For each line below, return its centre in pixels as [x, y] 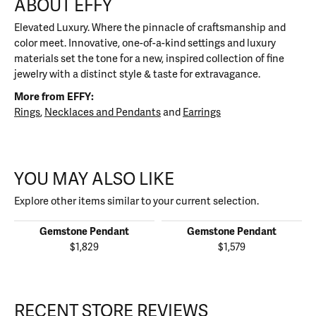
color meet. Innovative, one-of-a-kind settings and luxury [145, 43]
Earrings [202, 113]
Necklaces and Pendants [103, 113]
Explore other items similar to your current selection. [136, 201]
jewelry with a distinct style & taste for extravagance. [137, 74]
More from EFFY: [54, 97]
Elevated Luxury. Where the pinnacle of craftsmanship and [150, 28]
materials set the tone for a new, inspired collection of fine [149, 59]
